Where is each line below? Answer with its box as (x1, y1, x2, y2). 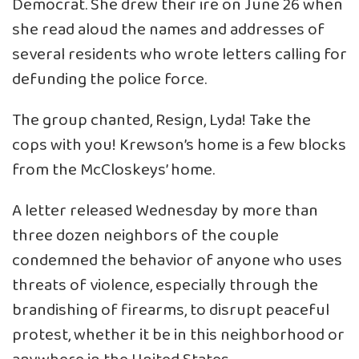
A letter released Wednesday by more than (12, 197, 318, 224)
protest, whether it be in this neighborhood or (12, 321, 345, 349)
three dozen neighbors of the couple (12, 222, 279, 249)
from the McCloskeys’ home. (12, 156, 215, 184)
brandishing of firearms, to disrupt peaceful (12, 296, 329, 324)
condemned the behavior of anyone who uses (12, 247, 342, 274)
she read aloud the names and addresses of (12, 16, 325, 43)
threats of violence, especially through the (12, 272, 318, 299)
